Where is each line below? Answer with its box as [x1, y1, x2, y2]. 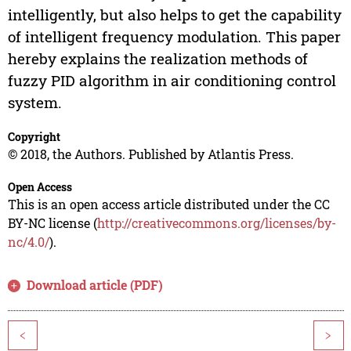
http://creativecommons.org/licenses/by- [96, 215, 336, 232]
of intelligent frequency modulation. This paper [7, 27, 341, 47]
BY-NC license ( [7, 215, 97, 232]
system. [7, 92, 62, 113]
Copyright [7, 129, 60, 145]
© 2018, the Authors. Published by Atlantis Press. [7, 146, 294, 163]
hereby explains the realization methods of [7, 49, 308, 69]
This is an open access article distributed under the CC [7, 196, 330, 213]
